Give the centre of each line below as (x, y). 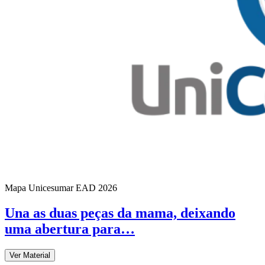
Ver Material (30, 256)
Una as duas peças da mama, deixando (120, 213)
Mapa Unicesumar (39, 188)
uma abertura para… (70, 229)
